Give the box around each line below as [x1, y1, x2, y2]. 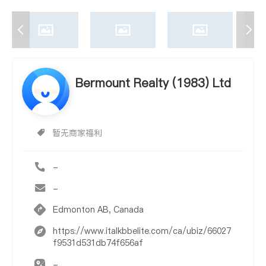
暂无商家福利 [52, 127, 102, 140]
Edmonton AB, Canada [53, 204, 144, 216]
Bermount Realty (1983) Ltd [75, 75, 231, 92]
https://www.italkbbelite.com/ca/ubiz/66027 [53, 225, 231, 237]
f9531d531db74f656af [53, 237, 143, 249]
